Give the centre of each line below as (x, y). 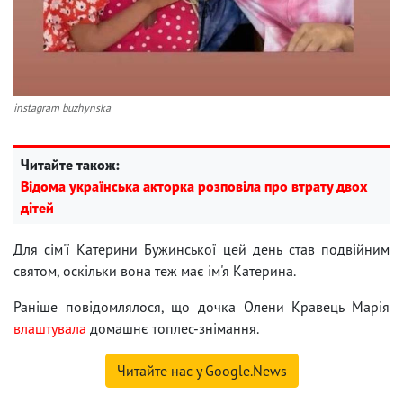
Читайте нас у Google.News (201, 370)
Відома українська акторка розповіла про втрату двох (194, 186)
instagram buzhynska (62, 107)
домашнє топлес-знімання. (173, 328)
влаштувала (50, 328)
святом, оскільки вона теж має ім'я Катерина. (155, 270)
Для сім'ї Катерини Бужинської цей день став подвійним (201, 249)
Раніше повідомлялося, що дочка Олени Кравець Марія (201, 306)
